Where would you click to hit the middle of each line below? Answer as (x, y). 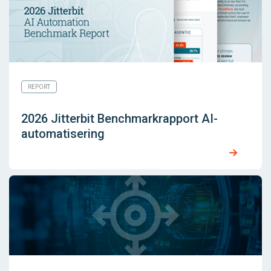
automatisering (63, 134)
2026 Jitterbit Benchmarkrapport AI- (119, 119)
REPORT (39, 87)
